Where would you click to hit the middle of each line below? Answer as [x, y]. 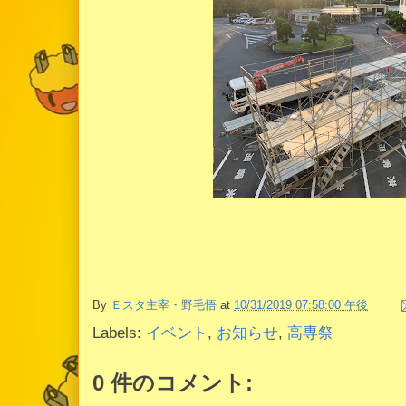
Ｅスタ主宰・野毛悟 [164, 304]
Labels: [119, 333]
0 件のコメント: [173, 382]
